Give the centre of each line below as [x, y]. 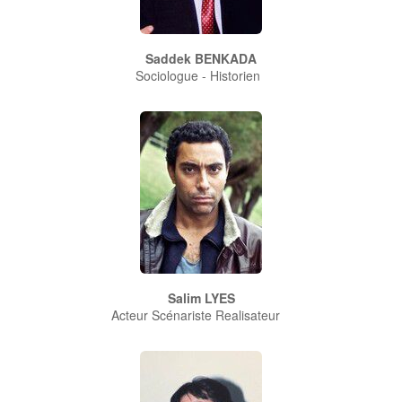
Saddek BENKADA [201, 58]
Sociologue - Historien [201, 75]
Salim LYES [201, 297]
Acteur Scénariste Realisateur [201, 315]
